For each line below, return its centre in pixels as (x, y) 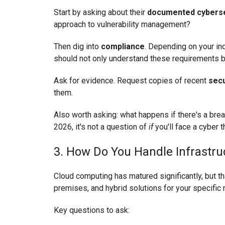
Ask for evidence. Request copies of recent (131, 80)
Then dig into (77, 46)
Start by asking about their (100, 12)
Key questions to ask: (92, 210)
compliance (123, 46)
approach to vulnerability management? (122, 24)
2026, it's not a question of (101, 127)
